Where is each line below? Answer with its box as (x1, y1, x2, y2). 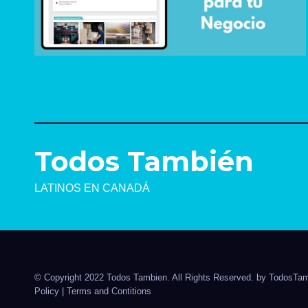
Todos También (34, 144, 254, 179)
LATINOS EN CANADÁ (34, 182, 150, 195)
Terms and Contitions (67, 286, 151, 297)
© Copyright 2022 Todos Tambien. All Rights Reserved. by (34, 272, 269, 283)
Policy (34, 286, 62, 297)
